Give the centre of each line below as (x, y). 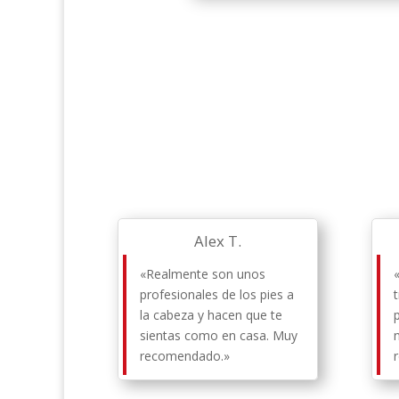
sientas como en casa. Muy (219, 336)
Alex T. (218, 241)
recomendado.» (185, 356)
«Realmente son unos (203, 274)
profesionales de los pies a (217, 295)
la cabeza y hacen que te (211, 315)
